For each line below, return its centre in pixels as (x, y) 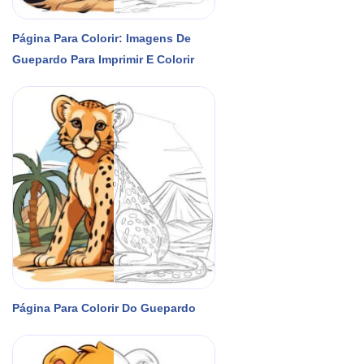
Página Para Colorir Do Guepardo (104, 308)
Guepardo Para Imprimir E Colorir (103, 59)
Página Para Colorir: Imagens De (102, 38)
